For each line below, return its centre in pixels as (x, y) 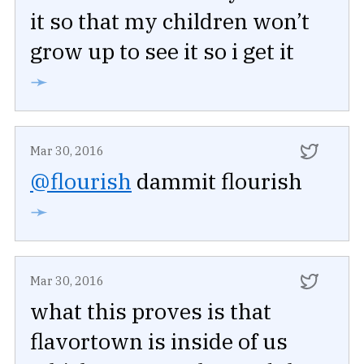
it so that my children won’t (170, 21)
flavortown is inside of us (159, 341)
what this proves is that (151, 311)
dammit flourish (217, 181)
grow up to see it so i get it (162, 51)
